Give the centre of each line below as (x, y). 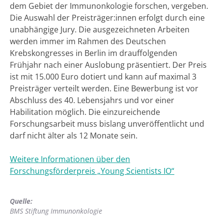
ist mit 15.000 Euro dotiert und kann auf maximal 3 (103, 76)
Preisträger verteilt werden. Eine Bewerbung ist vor (104, 88)
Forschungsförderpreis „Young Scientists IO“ (92, 171)
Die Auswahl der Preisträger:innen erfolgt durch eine (107, 17)
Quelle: (21, 201)
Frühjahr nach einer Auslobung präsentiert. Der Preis (108, 65)
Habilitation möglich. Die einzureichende (85, 112)
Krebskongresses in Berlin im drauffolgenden (94, 53)
